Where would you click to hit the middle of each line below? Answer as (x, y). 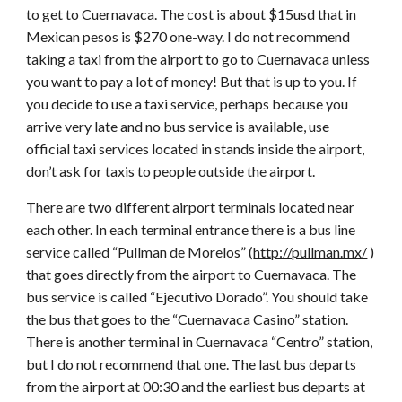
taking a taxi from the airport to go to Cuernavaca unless (198, 59)
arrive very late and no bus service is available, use (178, 126)
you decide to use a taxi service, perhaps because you (188, 104)
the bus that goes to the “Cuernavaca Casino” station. (188, 319)
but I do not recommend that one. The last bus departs (192, 364)
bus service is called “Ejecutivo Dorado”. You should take (197, 297)
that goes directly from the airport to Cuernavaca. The (192, 274)
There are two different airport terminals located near (191, 207)
